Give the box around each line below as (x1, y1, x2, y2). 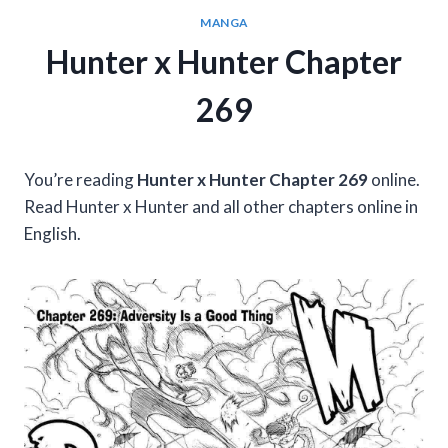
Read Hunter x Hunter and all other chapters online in (24, 196, 418, 218)
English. (24, 223, 81, 245)
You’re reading (24, 169, 137, 191)
